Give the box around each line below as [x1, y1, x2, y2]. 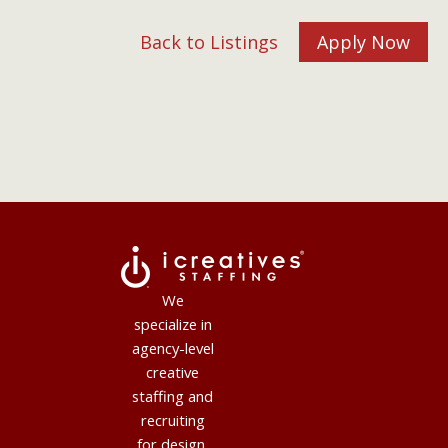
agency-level [131, 338, 214, 359]
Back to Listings [140, 29, 278, 54]
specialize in [133, 314, 212, 335]
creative [146, 362, 200, 383]
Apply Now [317, 29, 410, 54]
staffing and [132, 386, 214, 407]
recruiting [140, 410, 205, 431]
